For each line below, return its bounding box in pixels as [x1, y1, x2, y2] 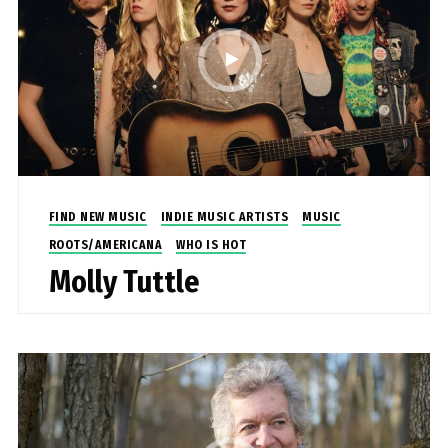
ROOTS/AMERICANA [48, 237, 163, 252]
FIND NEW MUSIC [48, 209, 147, 224]
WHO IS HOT [176, 237, 247, 252]
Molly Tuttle [48, 263, 199, 300]
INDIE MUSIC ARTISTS [160, 209, 289, 224]
